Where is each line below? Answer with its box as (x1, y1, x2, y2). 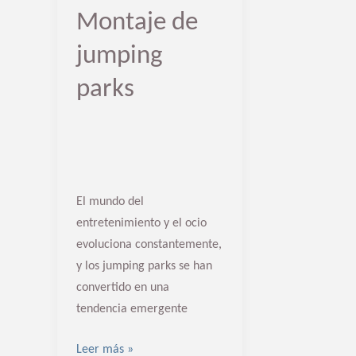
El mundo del (76, 195, 144, 208)
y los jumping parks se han (76, 259, 212, 273)
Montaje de (76, 10, 198, 37)
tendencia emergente (76, 302, 188, 315)
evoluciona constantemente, (76, 238, 222, 251)
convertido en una (76, 281, 169, 294)
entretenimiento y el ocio (76, 216, 207, 230)
